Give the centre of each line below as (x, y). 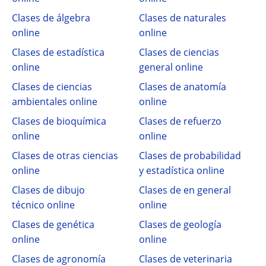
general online (171, 67)
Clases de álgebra (51, 18)
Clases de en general (185, 190)
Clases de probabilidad (190, 156)
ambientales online (55, 102)
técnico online (43, 205)
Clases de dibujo (48, 190)
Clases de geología (180, 224)
